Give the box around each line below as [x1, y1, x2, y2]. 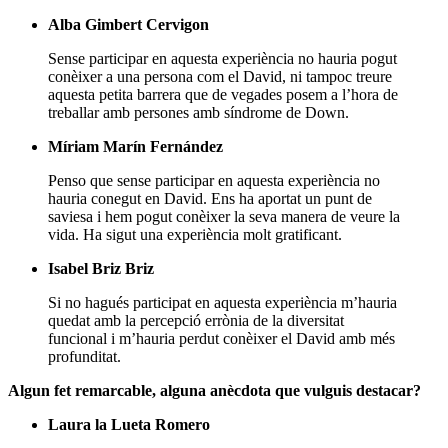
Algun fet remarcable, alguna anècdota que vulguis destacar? [8, 381, 421, 399]
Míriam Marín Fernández [48, 137, 223, 155]
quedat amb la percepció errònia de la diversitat [48, 311, 344, 329]
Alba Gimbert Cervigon [48, 15, 209, 33]
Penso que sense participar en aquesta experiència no [48, 171, 380, 189]
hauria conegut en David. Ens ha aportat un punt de [48, 189, 372, 207]
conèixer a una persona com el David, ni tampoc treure [48, 67, 392, 85]
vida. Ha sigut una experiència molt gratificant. [48, 225, 342, 243]
